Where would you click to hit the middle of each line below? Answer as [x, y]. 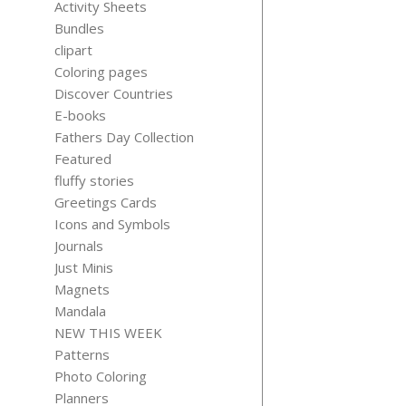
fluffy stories [94, 180]
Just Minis [84, 267]
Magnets [82, 289]
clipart [73, 50]
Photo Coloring [101, 376]
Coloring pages [101, 72]
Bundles [79, 28]
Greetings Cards [106, 202]
